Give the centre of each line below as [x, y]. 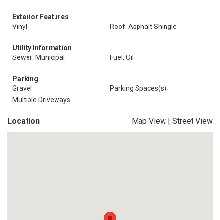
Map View [149, 121]
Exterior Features [41, 17]
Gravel [22, 88]
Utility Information [42, 48]
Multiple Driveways [41, 100]
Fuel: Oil [122, 57]
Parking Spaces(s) [138, 88]
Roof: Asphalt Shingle [143, 27]
